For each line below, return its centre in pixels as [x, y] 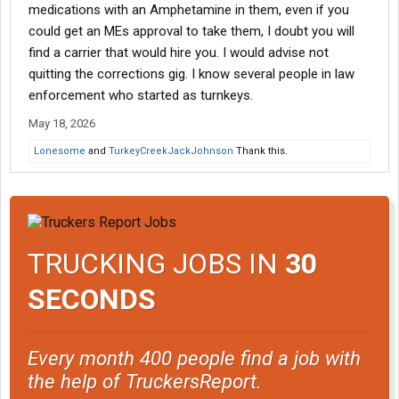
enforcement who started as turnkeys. [141, 96]
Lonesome [60, 151]
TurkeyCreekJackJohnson [171, 151]
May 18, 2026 [62, 124]
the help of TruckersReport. [145, 381]
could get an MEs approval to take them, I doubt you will [191, 32]
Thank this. [261, 151]
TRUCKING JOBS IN [156, 263]
